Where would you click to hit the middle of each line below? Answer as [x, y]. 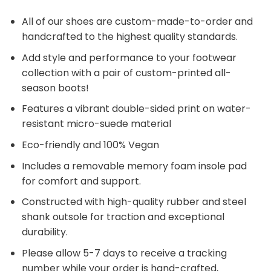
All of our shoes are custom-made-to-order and [137, 22]
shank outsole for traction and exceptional [123, 217]
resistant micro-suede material [96, 124]
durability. [44, 232]
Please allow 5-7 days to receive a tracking [124, 253]
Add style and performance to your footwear [129, 57]
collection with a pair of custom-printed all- [126, 73]
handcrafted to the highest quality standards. [129, 37]
